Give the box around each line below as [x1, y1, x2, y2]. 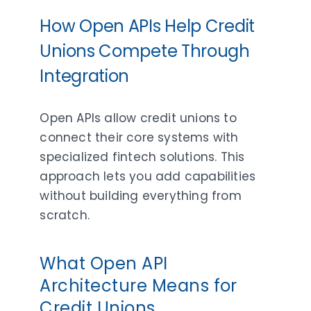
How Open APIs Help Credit [40, 14, 255, 37]
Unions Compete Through [40, 39, 250, 62]
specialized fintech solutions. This [40, 148, 245, 165]
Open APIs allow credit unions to [40, 109, 237, 126]
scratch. [40, 206, 90, 224]
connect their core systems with [40, 128, 239, 146]
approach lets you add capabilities [40, 167, 256, 185]
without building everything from [40, 187, 242, 204]
